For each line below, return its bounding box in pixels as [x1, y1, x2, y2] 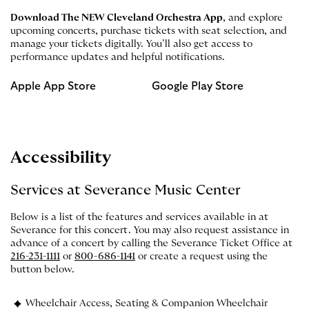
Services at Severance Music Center [10, 183, 241, 197]
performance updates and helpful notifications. [10, 52, 225, 62]
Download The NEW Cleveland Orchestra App [10, 12, 223, 23]
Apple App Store [10, 80, 96, 92]
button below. [10, 264, 74, 275]
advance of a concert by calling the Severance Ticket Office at [10, 238, 292, 248]
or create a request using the [135, 251, 268, 261]
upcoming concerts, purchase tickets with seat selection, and [10, 26, 287, 36]
